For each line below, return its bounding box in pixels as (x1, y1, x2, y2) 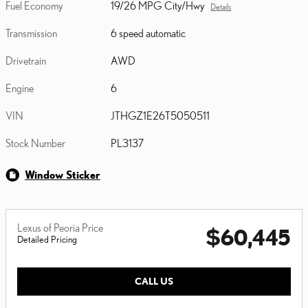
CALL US (135, 275, 173, 287)
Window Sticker (25, 168, 100, 181)
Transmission (5, 26, 57, 39)
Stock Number (5, 136, 65, 149)
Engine (5, 81, 34, 94)
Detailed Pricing (17, 233, 77, 245)
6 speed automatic (111, 26, 186, 39)
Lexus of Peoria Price (17, 221, 103, 234)
